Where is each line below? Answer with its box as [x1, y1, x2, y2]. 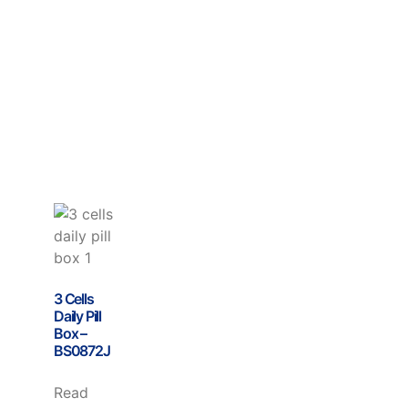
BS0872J [54, 341, 110, 360]
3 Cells [54, 289, 94, 308]
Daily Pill [54, 306, 101, 325]
